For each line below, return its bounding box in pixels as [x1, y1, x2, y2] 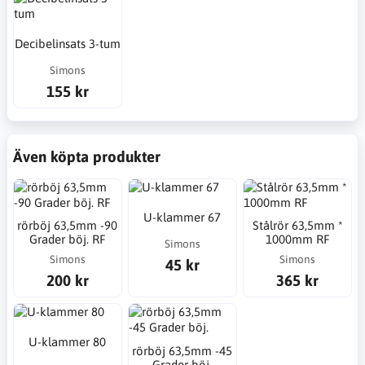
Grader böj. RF [29, 232, 106, 247]
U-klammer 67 [143, 209, 222, 224]
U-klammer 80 [29, 335, 107, 350]
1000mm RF [265, 232, 330, 247]
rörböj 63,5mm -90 [17, 218, 118, 233]
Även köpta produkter [13, 147, 161, 165]
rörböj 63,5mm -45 [132, 343, 233, 358]
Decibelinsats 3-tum [14, 36, 121, 51]
